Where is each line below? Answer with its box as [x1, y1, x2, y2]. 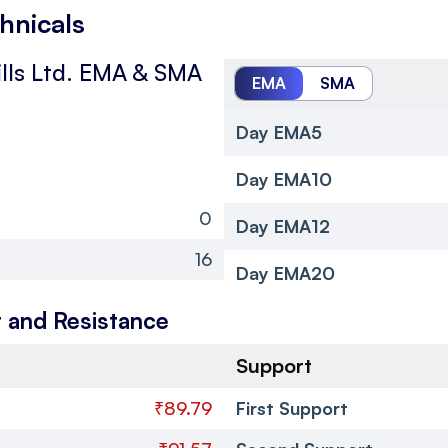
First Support [236, 396, 348, 419]
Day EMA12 [236, 214, 330, 237]
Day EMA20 [236, 261, 335, 284]
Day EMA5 [236, 120, 322, 143]
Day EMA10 [236, 167, 332, 190]
